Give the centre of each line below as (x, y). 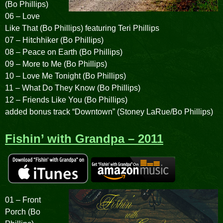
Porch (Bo (23, 212)
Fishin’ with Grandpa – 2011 (84, 138)
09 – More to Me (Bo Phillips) (56, 64)
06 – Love (22, 16)
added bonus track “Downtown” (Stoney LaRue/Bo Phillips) (109, 111)
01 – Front (23, 200)
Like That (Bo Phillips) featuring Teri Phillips (82, 28)
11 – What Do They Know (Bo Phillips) (73, 88)
